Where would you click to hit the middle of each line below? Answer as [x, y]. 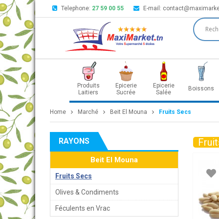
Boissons [201, 88]
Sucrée [126, 92]
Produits [88, 86]
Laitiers [88, 92]
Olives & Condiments [87, 192]
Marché [88, 112]
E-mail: [153, 8]
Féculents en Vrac [83, 208]
